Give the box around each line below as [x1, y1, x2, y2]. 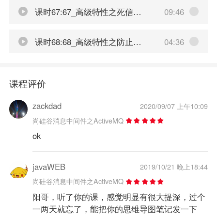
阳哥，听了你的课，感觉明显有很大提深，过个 [32, 190, 205, 202]
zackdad [32, 100, 62, 112]
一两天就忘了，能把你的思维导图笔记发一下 [32, 202, 197, 215]
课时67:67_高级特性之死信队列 [32, 5, 133, 17]
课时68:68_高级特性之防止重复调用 [32, 35, 133, 47]
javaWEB [32, 160, 65, 172]
